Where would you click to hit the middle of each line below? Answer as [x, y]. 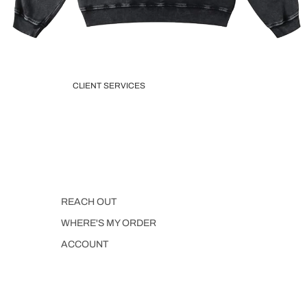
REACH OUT [89, 202]
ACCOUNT [85, 245]
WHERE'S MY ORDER [109, 223]
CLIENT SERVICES [109, 85]
